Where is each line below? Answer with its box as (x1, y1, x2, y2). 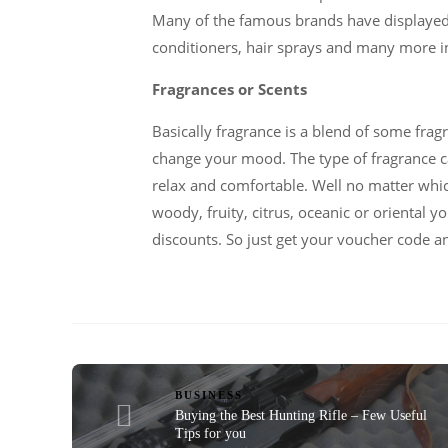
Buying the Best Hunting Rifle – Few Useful (175, 407, 428, 423)
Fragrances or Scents (152, 79, 307, 99)
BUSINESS (175, 388, 244, 401)
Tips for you (175, 425, 247, 441)
